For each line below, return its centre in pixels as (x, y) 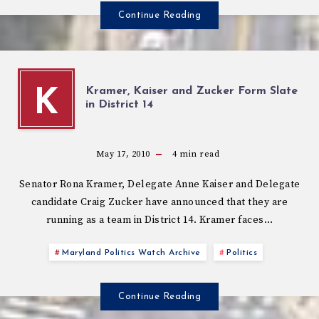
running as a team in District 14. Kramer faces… (159, 220)
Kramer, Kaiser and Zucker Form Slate (192, 91)
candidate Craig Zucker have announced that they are (159, 202)
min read (198, 154)
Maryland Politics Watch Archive (131, 252)
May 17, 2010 (123, 154)
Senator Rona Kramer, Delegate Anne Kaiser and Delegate (159, 184)
